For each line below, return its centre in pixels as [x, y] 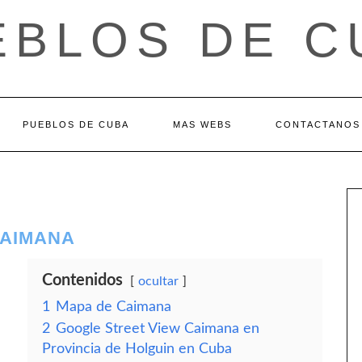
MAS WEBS [202, 124]
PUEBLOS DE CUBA [76, 124]
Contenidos [82, 280]
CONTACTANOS [318, 124]
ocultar [158, 281]
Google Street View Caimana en [158, 328]
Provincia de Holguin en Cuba [137, 349]
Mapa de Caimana [114, 307]
